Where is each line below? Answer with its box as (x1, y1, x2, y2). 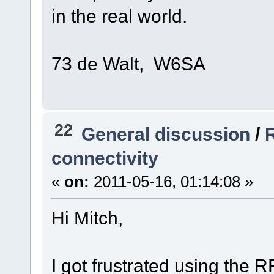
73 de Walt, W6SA (51, 53, 206, 74)
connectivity (51, 147, 158, 168)
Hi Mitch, (51, 207, 123, 228)
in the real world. (51, 5, 187, 26)
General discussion (81, 123, 251, 144)
